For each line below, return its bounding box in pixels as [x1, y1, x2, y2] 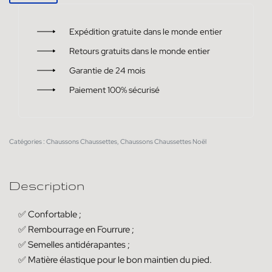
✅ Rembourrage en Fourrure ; [18, 223, 134, 236]
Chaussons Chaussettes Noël [120, 137, 206, 146]
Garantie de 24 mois [69, 64, 145, 76]
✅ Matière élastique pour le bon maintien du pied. [18, 253, 212, 266]
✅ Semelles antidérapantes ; [18, 238, 130, 251]
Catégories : [9, 137, 46, 146]
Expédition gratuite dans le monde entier [69, 25, 222, 37]
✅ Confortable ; [18, 208, 81, 220]
